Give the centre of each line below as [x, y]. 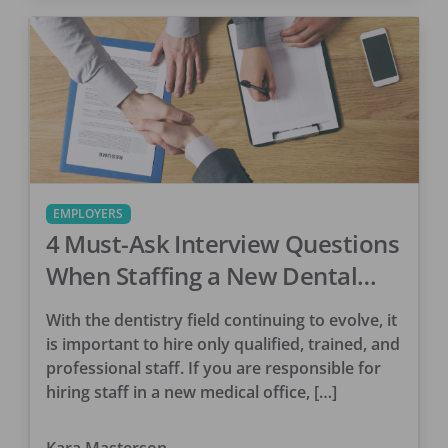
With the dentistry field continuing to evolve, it [221, 320]
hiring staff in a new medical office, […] [191, 392]
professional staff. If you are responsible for [213, 368]
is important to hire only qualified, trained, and [222, 344]
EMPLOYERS [88, 214]
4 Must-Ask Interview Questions [222, 244]
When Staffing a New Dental [201, 276]
